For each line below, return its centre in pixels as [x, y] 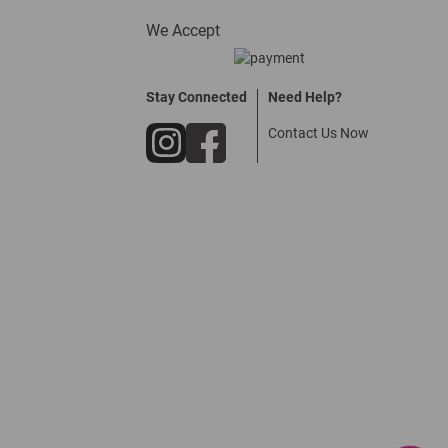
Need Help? [305, 97]
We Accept [183, 30]
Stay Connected [197, 97]
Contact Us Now [319, 133]
